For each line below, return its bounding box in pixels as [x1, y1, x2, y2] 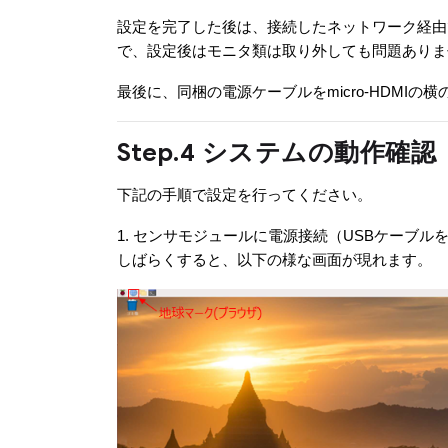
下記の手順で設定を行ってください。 [117, 186, 372, 204]
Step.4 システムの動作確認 [117, 137, 436, 169]
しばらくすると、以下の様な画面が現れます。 [117, 251, 432, 269]
